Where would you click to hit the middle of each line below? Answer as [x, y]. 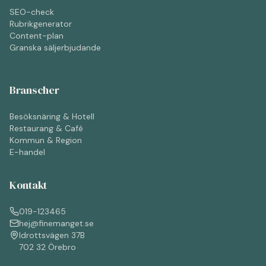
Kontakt [28, 185]
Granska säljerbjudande [55, 47]
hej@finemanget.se [56, 223]
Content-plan [37, 36]
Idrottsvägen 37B [52, 235]
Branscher [34, 90]
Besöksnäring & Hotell [52, 116]
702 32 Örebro [47, 247]
